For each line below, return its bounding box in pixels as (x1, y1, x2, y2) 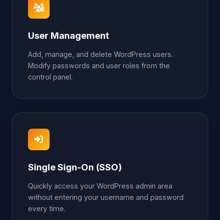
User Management (28, 29, 109, 41)
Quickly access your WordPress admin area (28, 181, 172, 190)
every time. (28, 204, 65, 213)
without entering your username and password (28, 192, 184, 201)
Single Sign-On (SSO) (28, 161, 122, 172)
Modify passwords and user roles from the (28, 61, 170, 70)
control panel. (28, 72, 73, 81)
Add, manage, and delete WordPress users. (28, 50, 173, 58)
